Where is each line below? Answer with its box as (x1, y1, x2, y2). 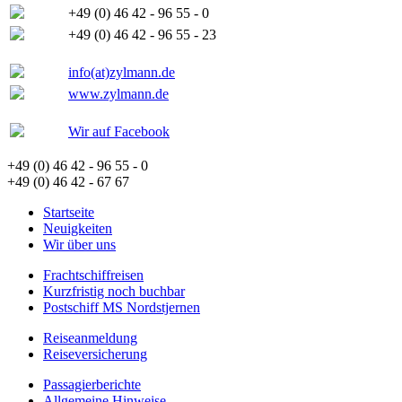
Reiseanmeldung (43, 330, 137, 346)
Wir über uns (43, 237, 116, 253)
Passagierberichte (43, 377, 141, 393)
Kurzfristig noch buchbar (43, 284, 185, 300)
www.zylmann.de (68, 86, 169, 102)
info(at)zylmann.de (68, 65, 175, 81)
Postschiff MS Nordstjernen (43, 300, 200, 316)
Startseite (43, 205, 94, 221)
